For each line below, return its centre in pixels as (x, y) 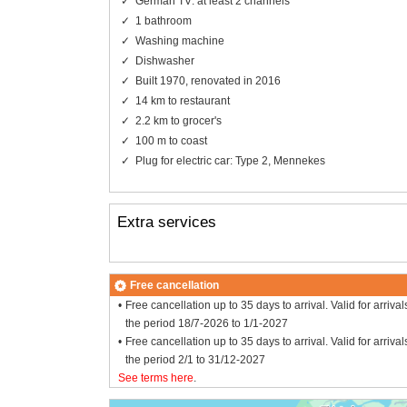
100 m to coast (171, 140)
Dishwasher (164, 60)
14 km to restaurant (182, 100)
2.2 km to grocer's (178, 120)
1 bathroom (163, 20)
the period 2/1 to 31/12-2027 (196, 360)
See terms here (155, 378)
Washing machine (179, 40)
